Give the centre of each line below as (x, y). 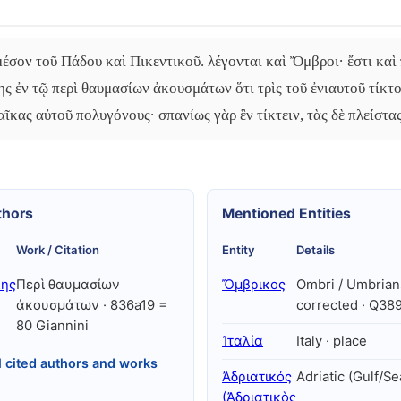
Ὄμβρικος (254, 285)
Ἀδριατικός (257, 377)
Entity (239, 250)
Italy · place (332, 341)
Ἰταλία (243, 341)
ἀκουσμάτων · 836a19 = (91, 305)
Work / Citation (57, 250)
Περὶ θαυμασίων (68, 285)
